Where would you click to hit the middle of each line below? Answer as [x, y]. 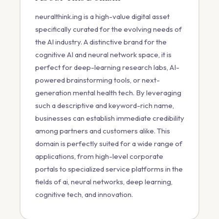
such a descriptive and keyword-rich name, [104, 105]
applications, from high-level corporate [99, 156]
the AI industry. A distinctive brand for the [101, 42]
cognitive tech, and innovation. [84, 194]
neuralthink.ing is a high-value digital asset [102, 16]
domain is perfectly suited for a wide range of [109, 143]
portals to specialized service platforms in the [109, 169]
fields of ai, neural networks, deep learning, [104, 181]
